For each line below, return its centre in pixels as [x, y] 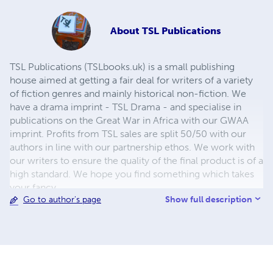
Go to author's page [62, 200]
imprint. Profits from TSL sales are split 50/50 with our [128, 134]
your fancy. [34, 188]
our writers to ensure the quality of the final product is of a [136, 161]
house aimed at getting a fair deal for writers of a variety [131, 80]
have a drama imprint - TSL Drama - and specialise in [126, 107]
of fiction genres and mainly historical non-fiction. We [128, 94]
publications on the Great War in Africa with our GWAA [129, 121]
